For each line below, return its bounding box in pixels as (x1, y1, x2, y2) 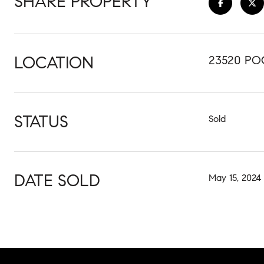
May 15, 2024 (209, 172, 261, 183)
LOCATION (14, 52, 94, 73)
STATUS (14, 111, 68, 132)
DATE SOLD (14, 170, 100, 191)
